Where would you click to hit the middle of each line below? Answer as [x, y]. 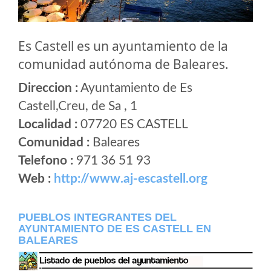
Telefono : [47, 161]
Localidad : [48, 125]
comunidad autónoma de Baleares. [123, 64]
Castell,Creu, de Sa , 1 [78, 106]
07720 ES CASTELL [133, 125]
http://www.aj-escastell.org [131, 179]
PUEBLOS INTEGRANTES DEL [97, 217]
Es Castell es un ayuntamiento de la [123, 46]
